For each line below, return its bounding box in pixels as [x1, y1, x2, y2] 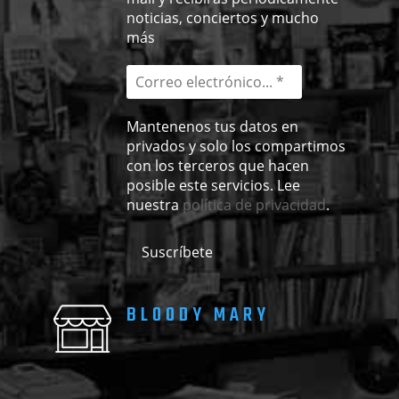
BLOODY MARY [126, 300, 270, 331]
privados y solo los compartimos [126, 136, 346, 157]
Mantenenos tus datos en [126, 117, 298, 137]
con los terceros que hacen [126, 156, 309, 176]
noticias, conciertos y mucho [126, 8, 319, 28]
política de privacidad [182, 195, 326, 216]
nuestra [126, 195, 183, 216]
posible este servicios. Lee [126, 175, 300, 196]
